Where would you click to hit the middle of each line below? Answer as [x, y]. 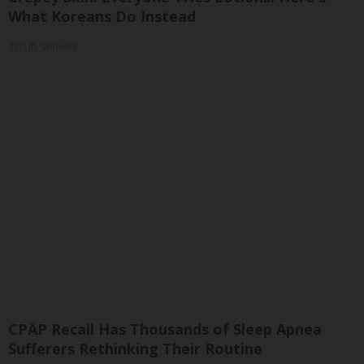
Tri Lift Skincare [43, 47]
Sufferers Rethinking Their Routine [135, 348]
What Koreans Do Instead [102, 16]
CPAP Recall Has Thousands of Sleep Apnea [165, 329]
